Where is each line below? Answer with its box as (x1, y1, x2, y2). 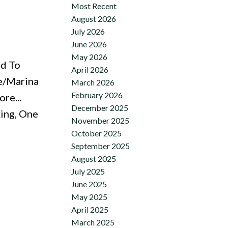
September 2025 (71, 140, 130, 151)
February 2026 (71, 90, 123, 100)
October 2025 (71, 128, 122, 138)
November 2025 (71, 115, 130, 125)
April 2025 (71, 204, 109, 214)
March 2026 (71, 77, 115, 87)
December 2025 (71, 102, 129, 112)
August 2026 (71, 13, 117, 23)
